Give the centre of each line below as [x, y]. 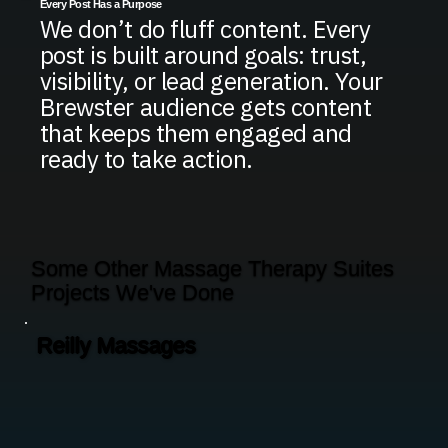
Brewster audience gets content [205, 106]
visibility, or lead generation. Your [211, 80]
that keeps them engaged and [195, 132]
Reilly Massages [116, 346]
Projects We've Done [133, 293]
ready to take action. [146, 158]
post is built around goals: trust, [203, 54]
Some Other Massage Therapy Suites [213, 269]
